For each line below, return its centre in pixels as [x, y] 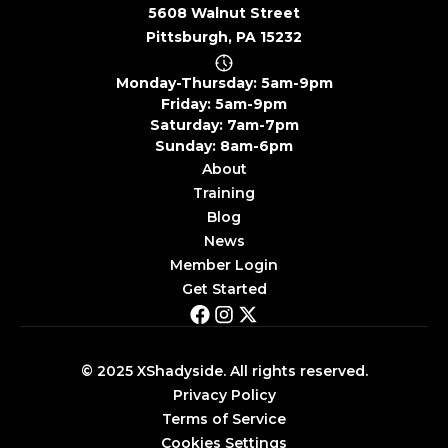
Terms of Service [224, 419]
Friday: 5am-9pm [224, 104]
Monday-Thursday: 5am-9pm [224, 83]
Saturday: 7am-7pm [224, 125]
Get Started [224, 289]
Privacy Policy [224, 395]
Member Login [224, 265]
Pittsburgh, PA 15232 [224, 37]
